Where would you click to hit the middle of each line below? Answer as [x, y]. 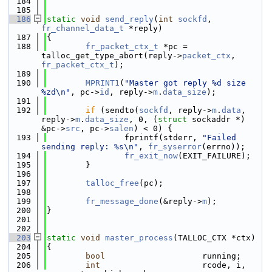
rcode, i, [173, 265]
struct [172, 119]
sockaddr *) [216, 119]
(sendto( [117, 110]
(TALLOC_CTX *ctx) [214, 238]
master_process [139, 238]
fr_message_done [122, 201]
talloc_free [112, 183]
